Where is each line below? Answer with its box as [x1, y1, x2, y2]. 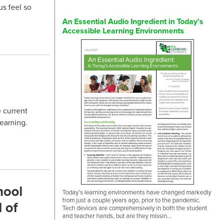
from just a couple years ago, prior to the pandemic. [62, 195, 200, 205]
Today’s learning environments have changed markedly [62, 188, 211, 197]
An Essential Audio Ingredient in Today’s [62, 15, 203, 27]
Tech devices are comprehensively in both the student [62, 203, 207, 213]
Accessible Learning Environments [62, 25, 184, 36]
